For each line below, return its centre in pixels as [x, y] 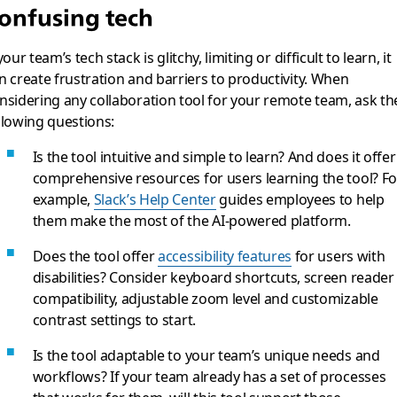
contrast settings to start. [114, 319]
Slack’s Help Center [155, 198]
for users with [339, 255]
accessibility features [225, 255]
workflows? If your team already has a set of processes [209, 376]
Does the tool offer [95, 255]
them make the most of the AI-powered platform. [191, 220]
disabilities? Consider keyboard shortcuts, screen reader [213, 276]
